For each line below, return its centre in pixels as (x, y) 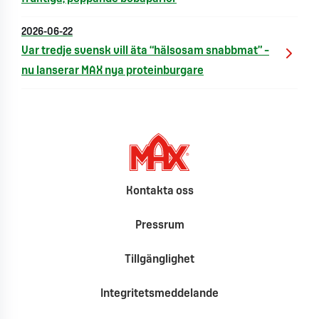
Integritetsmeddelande (159, 293)
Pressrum (159, 225)
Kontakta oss (159, 191)
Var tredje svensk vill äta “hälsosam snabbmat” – (145, 51)
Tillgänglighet (159, 259)
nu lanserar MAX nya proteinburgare (113, 70)
